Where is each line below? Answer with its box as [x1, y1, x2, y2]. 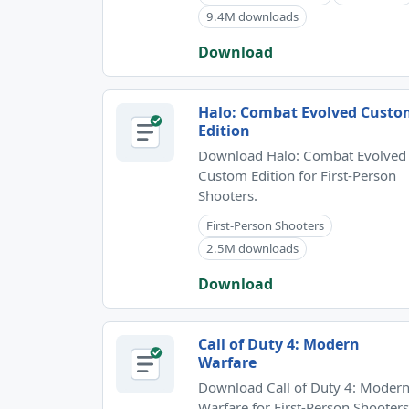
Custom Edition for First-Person [198, 165, 396, 184]
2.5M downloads [206, 239, 299, 257]
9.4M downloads [206, 7, 299, 25]
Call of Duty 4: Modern [198, 333, 360, 354]
